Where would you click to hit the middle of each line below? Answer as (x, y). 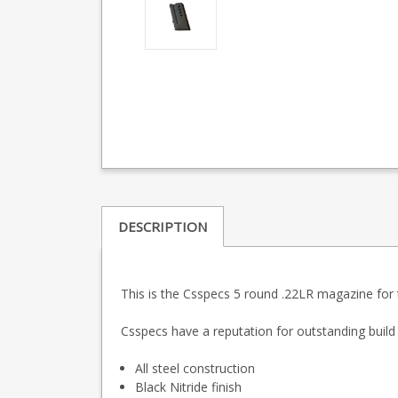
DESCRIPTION (162, 226)
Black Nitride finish (189, 386)
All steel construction (195, 368)
